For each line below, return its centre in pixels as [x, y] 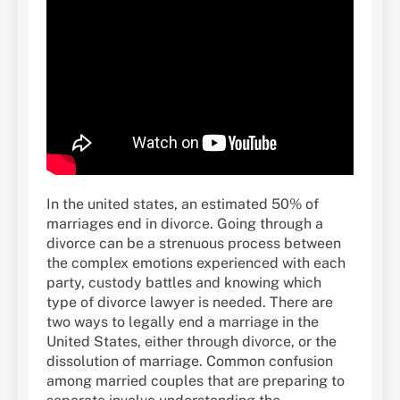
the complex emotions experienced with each [196, 263]
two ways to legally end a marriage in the [183, 322]
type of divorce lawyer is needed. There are [190, 303]
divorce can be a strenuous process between [194, 244]
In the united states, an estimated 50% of [183, 204]
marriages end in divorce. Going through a [185, 224]
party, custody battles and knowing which [184, 283]
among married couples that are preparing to [196, 381]
